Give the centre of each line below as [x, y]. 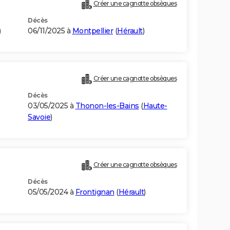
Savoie [39, 117]
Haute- [155, 106]
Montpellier [92, 31]
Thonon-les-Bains [107, 106]
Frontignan [95, 192]
